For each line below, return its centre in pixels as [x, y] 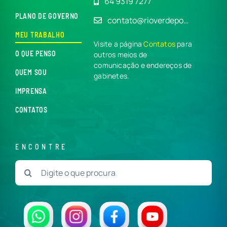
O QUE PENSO [36, 53]
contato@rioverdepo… [148, 20]
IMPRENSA [31, 91]
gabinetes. [112, 75]
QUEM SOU [31, 72]
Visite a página [119, 44]
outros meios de [121, 54]
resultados [34, 178]
